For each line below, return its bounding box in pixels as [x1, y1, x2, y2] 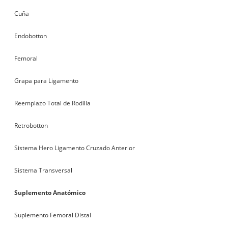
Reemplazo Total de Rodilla [14, 99, 91, 108]
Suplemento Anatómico [14, 188, 86, 197]
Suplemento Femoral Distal [14, 211, 92, 220]
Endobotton [14, 32, 47, 41]
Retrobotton [14, 121, 48, 130]
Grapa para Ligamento [14, 76, 79, 85]
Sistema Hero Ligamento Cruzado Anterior [14, 144, 135, 153]
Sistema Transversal [14, 166, 73, 175]
